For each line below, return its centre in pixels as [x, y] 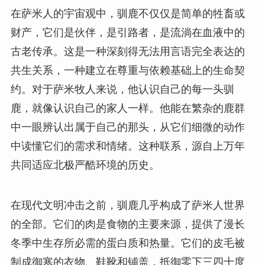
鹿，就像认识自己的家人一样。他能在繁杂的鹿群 [127, 109]
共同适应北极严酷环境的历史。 [85, 165]
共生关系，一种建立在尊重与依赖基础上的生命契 [127, 71]
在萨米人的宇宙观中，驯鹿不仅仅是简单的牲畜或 [127, 14]
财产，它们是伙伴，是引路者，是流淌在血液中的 [127, 33]
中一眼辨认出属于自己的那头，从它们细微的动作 [127, 127]
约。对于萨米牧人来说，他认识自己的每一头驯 [122, 90]
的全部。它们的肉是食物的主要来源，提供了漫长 [127, 224]
